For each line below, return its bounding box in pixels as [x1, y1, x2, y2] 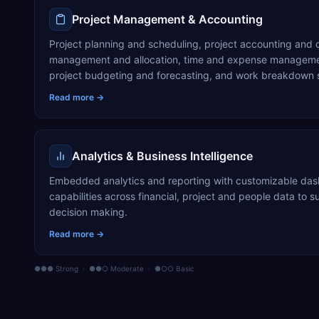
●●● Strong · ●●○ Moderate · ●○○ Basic [34, 264, 194, 273]
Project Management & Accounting [72, 12, 263, 26]
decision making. [49, 206, 127, 218]
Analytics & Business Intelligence [72, 149, 253, 163]
